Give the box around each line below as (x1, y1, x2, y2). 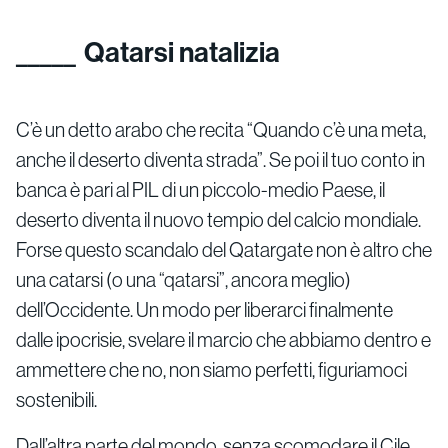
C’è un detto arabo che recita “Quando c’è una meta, (16, 117, 426, 143)
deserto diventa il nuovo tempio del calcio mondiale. (16, 207, 421, 233)
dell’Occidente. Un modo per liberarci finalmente (16, 297, 393, 323)
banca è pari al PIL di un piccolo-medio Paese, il (16, 177, 385, 203)
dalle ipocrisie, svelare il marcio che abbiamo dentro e (16, 327, 431, 353)
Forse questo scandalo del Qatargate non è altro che (16, 237, 432, 263)
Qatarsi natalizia (84, 34, 280, 70)
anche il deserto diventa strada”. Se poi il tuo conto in (16, 147, 425, 173)
